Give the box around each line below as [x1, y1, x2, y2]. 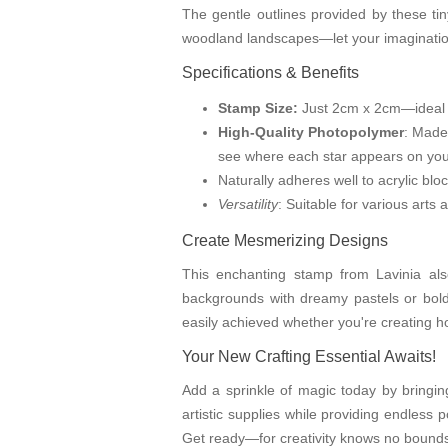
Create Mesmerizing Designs [182, 231, 388, 250]
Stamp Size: [218, 100, 298, 117]
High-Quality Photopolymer [218, 124, 404, 141]
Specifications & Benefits [182, 63, 359, 82]
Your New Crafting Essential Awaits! [182, 347, 436, 366]
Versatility [218, 196, 278, 213]
